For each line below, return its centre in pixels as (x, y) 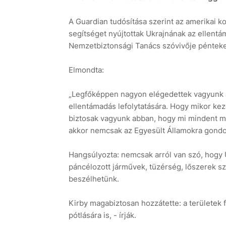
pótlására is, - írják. (102, 215)
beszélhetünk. (94, 179)
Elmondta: (86, 70)
